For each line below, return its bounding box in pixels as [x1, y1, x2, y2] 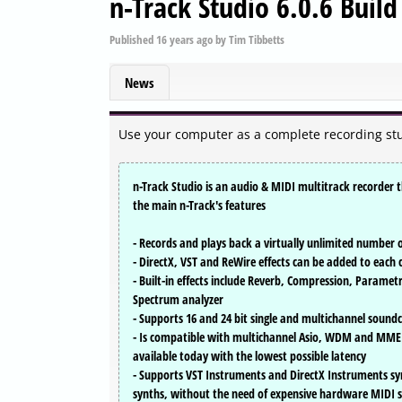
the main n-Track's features [133, 197, 266, 214]
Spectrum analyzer [133, 291, 223, 309]
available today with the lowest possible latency [133, 347, 366, 365]
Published [109, 31, 156, 48]
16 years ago [156, 31, 213, 48]
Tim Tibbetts [229, 31, 284, 48]
